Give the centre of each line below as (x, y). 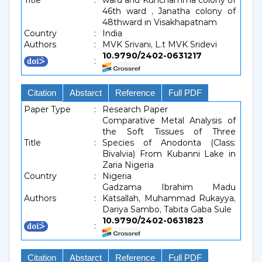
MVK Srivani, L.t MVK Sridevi (160, 44)
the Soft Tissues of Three (169, 132)
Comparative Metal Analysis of (169, 120)
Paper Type (47, 109)
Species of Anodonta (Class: (169, 143)
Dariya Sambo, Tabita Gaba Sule (167, 209)
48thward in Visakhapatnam (160, 22)
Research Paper (135, 109)
